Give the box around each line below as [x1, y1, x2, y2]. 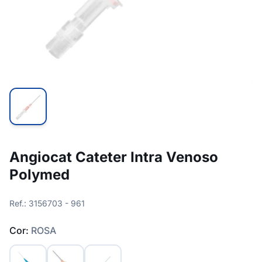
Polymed [9, 166, 70, 183]
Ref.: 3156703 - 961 [9, 198, 85, 208]
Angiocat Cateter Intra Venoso [9, 149, 218, 166]
